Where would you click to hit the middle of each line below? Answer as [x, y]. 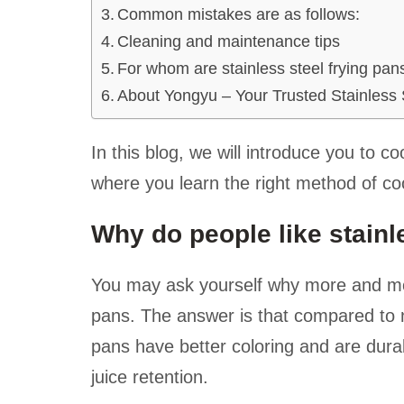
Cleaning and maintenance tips [229, 41]
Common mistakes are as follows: [239, 14]
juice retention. [149, 377]
